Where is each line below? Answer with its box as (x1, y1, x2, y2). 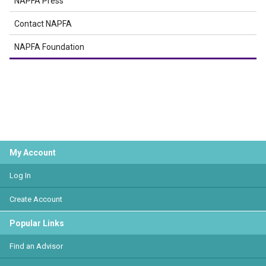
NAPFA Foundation (14, 42, 84, 52)
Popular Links (9, 218, 64, 228)
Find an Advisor (9, 242, 63, 251)
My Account (9, 148, 56, 157)
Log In (9, 171, 31, 180)
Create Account (9, 195, 62, 204)
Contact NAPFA (14, 19, 72, 28)
